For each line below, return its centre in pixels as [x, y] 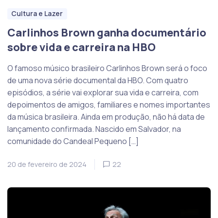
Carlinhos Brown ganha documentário [107, 33]
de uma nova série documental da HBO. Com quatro [98, 81]
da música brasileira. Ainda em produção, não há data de [106, 117]
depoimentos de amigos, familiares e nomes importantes [109, 105]
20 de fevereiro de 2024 [47, 164]
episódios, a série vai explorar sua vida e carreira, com [103, 93]
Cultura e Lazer [37, 14]
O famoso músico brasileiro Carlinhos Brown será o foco [107, 68]
